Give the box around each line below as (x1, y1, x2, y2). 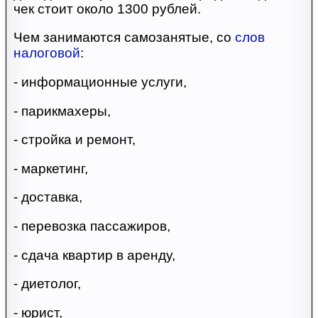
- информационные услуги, (13, 74, 187, 89)
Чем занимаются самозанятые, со (13, 30, 235, 45)
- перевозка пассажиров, (13, 219, 170, 234)
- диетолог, (13, 276, 81, 292)
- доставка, (13, 190, 82, 205)
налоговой (13, 45, 80, 61)
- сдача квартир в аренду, (13, 247, 175, 263)
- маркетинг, (13, 160, 88, 176)
